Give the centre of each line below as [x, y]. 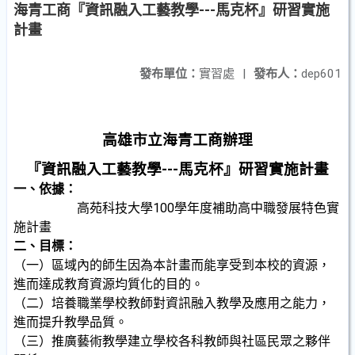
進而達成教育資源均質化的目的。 [109, 284]
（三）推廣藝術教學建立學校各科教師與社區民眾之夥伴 [172, 341]
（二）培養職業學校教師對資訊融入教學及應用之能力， [172, 303]
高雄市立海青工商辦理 [177, 140]
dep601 [321, 74]
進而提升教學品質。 [71, 322]
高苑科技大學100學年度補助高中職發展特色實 [208, 208]
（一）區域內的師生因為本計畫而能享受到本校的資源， [172, 265]
